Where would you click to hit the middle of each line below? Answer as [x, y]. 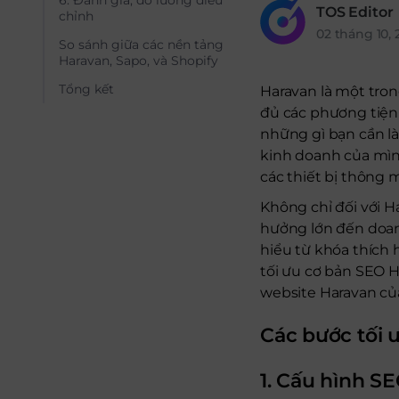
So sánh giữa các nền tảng [141, 45]
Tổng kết [86, 89]
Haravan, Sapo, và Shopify [138, 61]
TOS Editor [355, 12]
